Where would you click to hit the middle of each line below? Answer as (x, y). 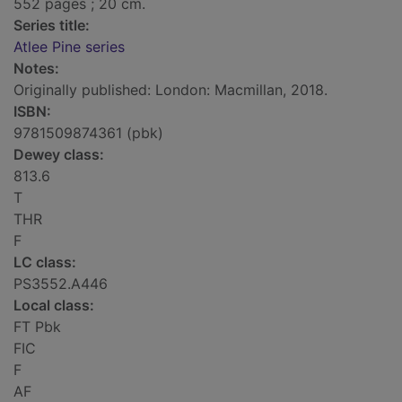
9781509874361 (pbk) (88, 133)
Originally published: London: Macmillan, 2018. (170, 90)
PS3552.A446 (61, 284)
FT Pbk (37, 327)
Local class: (54, 306)
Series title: (52, 26)
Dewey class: (59, 155)
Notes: (36, 69)
